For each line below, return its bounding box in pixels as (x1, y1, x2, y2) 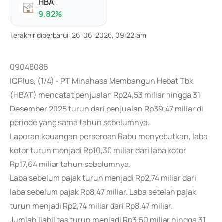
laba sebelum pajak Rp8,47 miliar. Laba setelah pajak (10, 186, 196, 197)
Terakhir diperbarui (10, 30, 68, 40)
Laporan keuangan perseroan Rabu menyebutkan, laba (10, 131, 208, 142)
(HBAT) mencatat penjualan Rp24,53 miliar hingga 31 (10, 89, 200, 100)
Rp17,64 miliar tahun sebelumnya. (10, 159, 131, 169)
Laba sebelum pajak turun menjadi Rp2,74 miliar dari (10, 172, 196, 183)
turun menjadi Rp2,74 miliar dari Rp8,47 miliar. (10, 200, 173, 211)
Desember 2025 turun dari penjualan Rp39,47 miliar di (10, 103, 203, 114)
